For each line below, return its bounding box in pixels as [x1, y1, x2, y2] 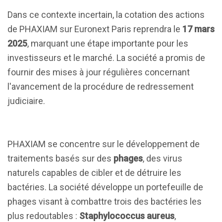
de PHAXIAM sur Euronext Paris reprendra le [7, 24, 182, 34]
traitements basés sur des [7, 153, 113, 164]
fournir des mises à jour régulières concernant [7, 67, 190, 77]
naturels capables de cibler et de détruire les [7, 167, 181, 178]
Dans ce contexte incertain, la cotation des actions [7, 9, 205, 20]
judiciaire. [7, 96, 45, 106]
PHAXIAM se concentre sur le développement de [7, 139, 200, 149]
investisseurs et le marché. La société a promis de [7, 53, 205, 63]
